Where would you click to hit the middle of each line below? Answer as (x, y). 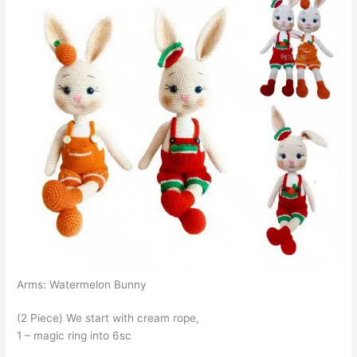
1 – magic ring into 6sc (75, 335)
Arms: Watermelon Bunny (82, 284)
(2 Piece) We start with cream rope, (108, 318)
